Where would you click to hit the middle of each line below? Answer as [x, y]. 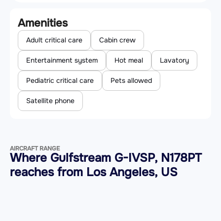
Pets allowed [131, 81]
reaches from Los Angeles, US [94, 172]
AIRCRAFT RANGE [35, 149]
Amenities [43, 23]
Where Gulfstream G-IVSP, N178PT [106, 158]
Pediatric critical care [60, 81]
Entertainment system [62, 60]
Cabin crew [117, 40]
